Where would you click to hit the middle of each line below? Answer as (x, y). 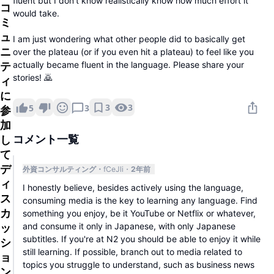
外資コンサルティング (59, 169)
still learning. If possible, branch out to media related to (132, 251)
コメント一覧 (46, 139)
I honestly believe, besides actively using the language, (133, 187)
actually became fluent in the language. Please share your (128, 64)
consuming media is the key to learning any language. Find (140, 200)
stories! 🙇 (33, 77)
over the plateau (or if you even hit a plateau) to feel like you (133, 51)
